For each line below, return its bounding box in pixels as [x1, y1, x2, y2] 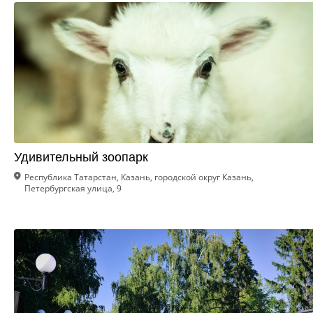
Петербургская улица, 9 [24, 182, 122, 194]
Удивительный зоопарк [14, 150, 148, 164]
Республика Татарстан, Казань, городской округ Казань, [24, 171, 254, 183]
